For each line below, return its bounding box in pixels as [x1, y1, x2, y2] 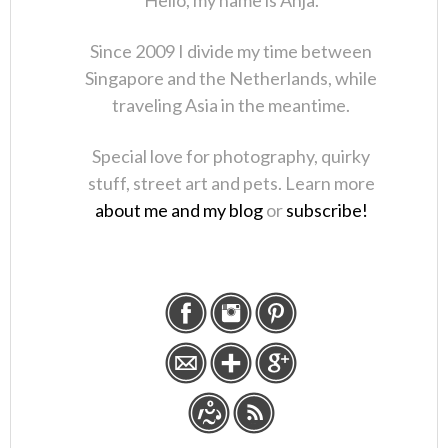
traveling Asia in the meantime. [112, 94, 350, 116]
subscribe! [285, 199, 368, 221]
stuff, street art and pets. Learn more [87, 172, 375, 194]
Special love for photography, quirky [92, 145, 370, 167]
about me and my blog [94, 199, 263, 221]
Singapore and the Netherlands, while [85, 67, 377, 89]
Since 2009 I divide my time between [90, 40, 372, 62]
